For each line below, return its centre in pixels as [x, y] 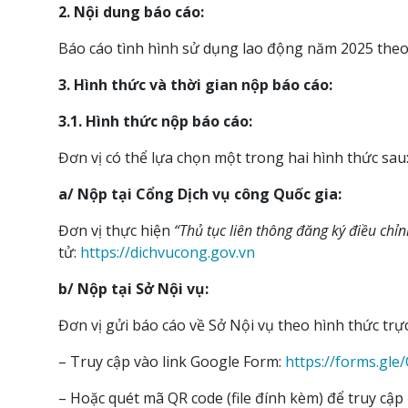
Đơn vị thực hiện [117, 231]
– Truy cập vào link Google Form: [172, 362]
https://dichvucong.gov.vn [168, 253]
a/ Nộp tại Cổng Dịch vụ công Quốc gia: [200, 194]
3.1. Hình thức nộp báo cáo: [156, 122]
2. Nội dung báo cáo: [132, 12]
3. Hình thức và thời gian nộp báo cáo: [196, 85]
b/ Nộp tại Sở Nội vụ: [134, 289]
